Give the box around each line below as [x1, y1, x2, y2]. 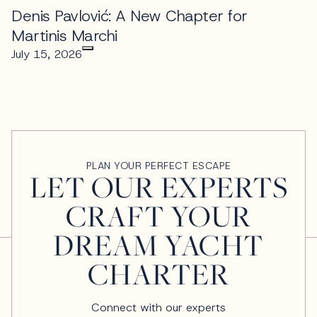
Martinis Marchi [11, 25, 117, 46]
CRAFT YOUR [65, 195, 252, 235]
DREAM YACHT [53, 224, 264, 264]
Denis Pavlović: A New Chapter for [11, 5, 248, 26]
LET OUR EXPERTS [29, 166, 288, 206]
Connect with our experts [91, 299, 226, 315]
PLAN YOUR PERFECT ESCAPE [86, 158, 231, 172]
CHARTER [87, 253, 230, 293]
